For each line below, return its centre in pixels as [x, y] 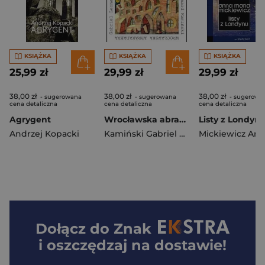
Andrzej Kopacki [44, 133]
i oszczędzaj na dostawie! [132, 245]
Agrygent [30, 119]
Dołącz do [75, 228]
